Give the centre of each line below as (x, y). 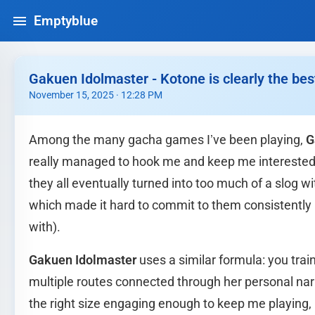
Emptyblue (66, 21)
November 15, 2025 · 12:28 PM (96, 95)
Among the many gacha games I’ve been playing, (167, 140)
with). (45, 227)
